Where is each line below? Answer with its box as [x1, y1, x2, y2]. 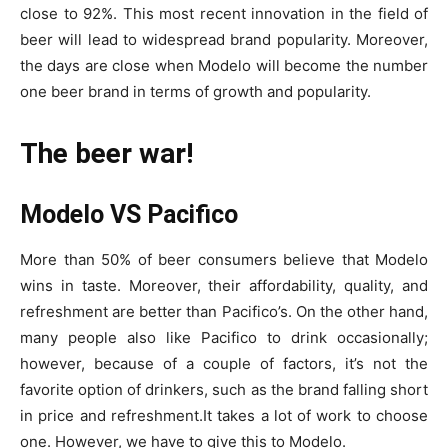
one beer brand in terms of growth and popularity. [20, 81, 371, 101]
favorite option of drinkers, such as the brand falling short [20, 379, 428, 399]
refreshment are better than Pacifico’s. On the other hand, [20, 301, 428, 321]
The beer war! [20, 136, 193, 170]
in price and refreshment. [20, 405, 203, 425]
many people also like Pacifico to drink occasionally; [20, 327, 428, 347]
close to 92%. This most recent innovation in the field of [20, 3, 428, 23]
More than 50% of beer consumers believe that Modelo [20, 249, 428, 269]
